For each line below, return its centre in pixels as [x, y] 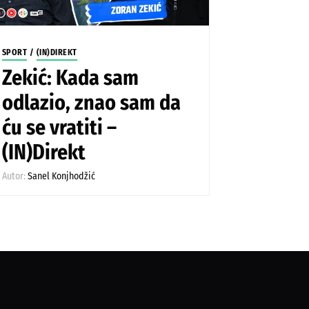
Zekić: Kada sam [70, 78]
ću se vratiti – [59, 127]
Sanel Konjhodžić [61, 176]
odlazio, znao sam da [91, 102]
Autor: [14, 176]
